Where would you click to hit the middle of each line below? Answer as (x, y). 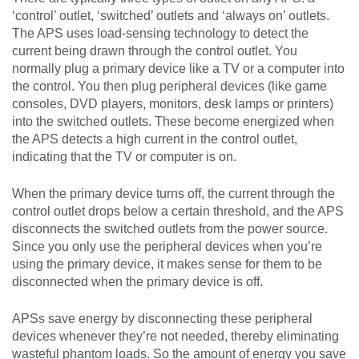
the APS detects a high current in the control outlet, (155, 139)
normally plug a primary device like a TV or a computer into (178, 69)
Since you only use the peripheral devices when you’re (167, 247)
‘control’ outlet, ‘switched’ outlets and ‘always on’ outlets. (171, 16)
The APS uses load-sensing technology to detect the (160, 34)
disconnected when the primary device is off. (137, 282)
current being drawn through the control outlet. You (155, 51)
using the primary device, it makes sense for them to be (167, 264)
